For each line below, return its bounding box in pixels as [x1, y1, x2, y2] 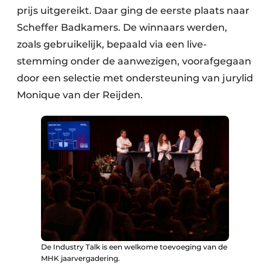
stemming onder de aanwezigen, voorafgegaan [17, 55, 251, 67]
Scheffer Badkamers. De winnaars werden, [17, 22, 227, 34]
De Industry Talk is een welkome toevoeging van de [41, 242, 227, 252]
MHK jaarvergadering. [41, 254, 120, 263]
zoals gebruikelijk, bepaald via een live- [17, 39, 207, 51]
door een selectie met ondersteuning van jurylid [17, 72, 253, 84]
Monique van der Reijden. [17, 89, 143, 101]
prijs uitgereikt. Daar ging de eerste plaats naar [17, 5, 250, 17]
